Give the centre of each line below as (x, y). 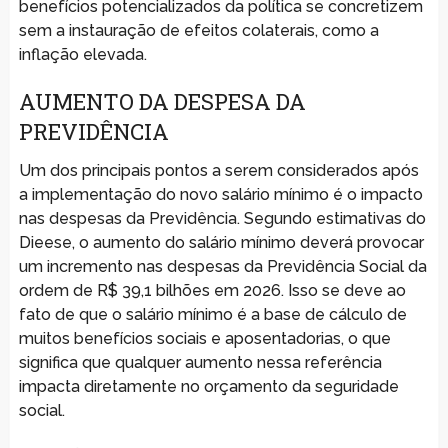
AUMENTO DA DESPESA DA (162, 101)
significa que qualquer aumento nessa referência (200, 362)
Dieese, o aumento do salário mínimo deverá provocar (221, 242)
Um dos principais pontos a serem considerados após (218, 170)
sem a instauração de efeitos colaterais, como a (198, 30)
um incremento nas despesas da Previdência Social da (222, 266)
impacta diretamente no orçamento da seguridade (208, 386)
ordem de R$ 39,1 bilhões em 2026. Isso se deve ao (212, 290)
